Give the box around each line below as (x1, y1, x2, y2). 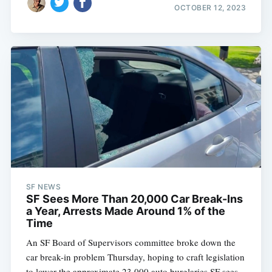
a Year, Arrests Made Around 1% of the (25, 205, 225, 218)
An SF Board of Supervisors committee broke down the (25, 236, 236, 249)
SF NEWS (25, 182, 61, 192)
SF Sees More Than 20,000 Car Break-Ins (25, 192, 243, 206)
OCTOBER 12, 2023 (174, 2, 246, 12)
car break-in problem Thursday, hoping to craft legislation (25, 251, 245, 263)
